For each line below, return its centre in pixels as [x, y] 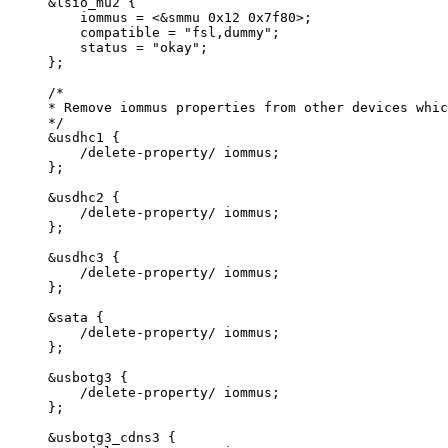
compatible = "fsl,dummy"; [180, 33]
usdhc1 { [88, 138]
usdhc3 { [88, 258]
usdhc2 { [88, 198]
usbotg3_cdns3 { [116, 438]
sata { [80, 318]
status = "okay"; [144, 48]
